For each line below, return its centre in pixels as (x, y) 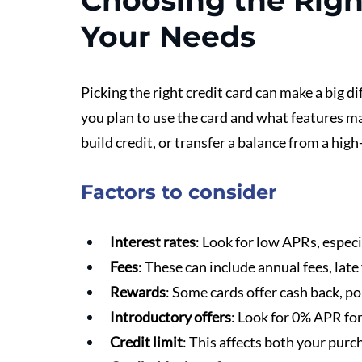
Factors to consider (179, 192)
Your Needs (168, 36)
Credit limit (146, 342)
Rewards (138, 292)
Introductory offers (170, 317)
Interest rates (153, 242)
